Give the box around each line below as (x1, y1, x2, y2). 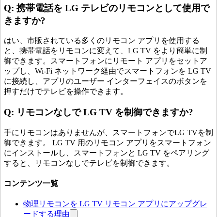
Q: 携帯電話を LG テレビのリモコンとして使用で (4, 2, 210, 13)
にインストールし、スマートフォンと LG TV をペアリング (4, 148, 209, 157)
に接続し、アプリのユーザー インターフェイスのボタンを (4, 77, 207, 86)
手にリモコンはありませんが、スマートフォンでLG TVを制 (4, 128, 213, 137)
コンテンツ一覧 (4, 179, 58, 188)
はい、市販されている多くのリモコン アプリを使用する (4, 36, 200, 45)
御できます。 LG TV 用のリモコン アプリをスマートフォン (4, 138, 211, 147)
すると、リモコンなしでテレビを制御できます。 (4, 158, 174, 167)
